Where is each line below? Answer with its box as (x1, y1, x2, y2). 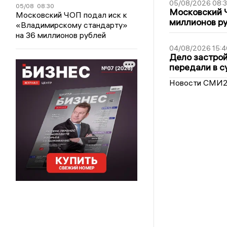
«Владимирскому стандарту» (16, 20, 128, 30)
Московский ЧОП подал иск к (16, 10, 128, 20)
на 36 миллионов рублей (16, 30, 106, 40)
